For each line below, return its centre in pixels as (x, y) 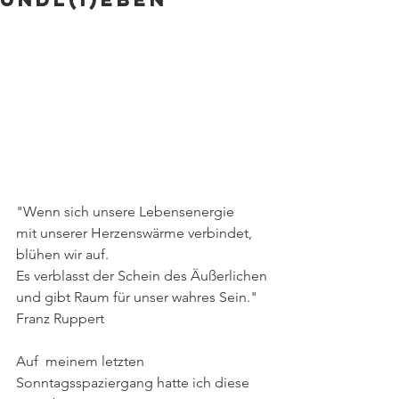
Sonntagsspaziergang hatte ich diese (134, 382)
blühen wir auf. (62, 254)
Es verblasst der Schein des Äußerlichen (142, 275)
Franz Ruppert (62, 318)
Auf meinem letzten (84, 361)
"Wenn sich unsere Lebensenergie (125, 211)
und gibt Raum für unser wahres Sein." (137, 297)
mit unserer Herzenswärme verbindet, (134, 232)
